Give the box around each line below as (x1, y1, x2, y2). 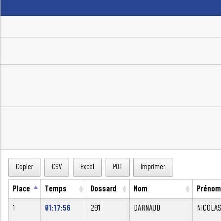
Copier (16, 162, 34, 173)
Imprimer (141, 162, 166, 173)
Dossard (90, 183, 116, 194)
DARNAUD (134, 202, 160, 214)
